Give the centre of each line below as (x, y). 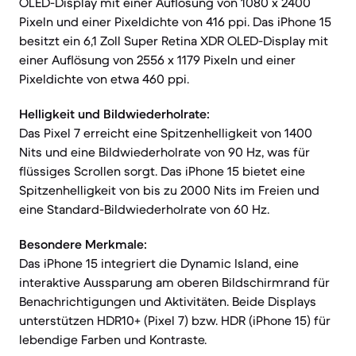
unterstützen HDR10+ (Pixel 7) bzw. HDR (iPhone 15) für (175, 320)
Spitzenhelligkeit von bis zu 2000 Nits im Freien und (169, 190)
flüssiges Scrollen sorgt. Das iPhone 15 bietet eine (162, 171)
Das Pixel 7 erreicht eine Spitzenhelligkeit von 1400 (166, 133)
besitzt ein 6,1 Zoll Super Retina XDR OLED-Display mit (174, 41)
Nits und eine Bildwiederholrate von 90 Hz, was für (164, 152)
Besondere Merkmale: (83, 244)
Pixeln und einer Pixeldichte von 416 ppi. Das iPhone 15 (175, 21)
